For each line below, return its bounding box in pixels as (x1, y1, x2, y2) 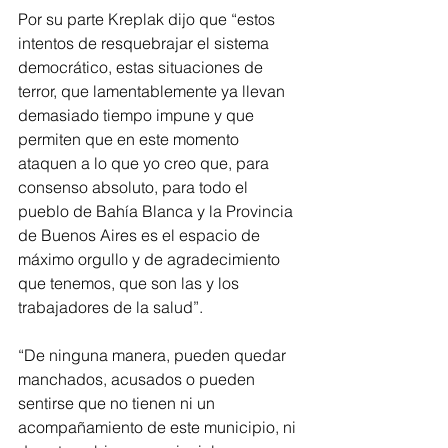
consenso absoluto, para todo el (18, 176, 252, 197)
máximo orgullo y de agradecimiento (18, 248, 284, 269)
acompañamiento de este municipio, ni (18, 416, 300, 437)
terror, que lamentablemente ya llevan (18, 80, 289, 101)
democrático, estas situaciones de (18, 56, 267, 77)
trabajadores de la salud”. (18, 296, 207, 317)
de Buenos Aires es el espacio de (18, 224, 264, 245)
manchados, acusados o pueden (18, 368, 259, 389)
